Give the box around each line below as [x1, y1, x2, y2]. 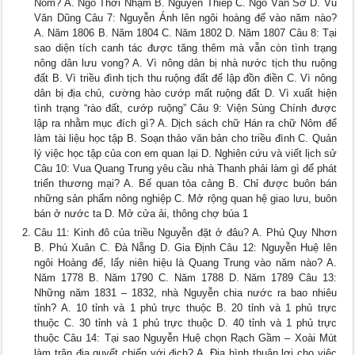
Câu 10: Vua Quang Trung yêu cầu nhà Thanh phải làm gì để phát [34, 162, 337, 175]
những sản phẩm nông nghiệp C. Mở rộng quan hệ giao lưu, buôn [34, 193, 337, 205]
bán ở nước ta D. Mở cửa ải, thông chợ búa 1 [34, 208, 249, 220]
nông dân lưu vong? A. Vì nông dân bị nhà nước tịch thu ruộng [34, 57, 337, 70]
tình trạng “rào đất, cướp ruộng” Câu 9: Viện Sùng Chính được [34, 102, 337, 115]
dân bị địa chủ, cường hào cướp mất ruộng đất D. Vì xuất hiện [34, 87, 337, 100]
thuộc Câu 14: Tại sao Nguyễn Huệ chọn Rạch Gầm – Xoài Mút [34, 332, 337, 345]
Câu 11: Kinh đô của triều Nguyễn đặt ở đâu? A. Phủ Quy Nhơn [34, 227, 337, 239]
